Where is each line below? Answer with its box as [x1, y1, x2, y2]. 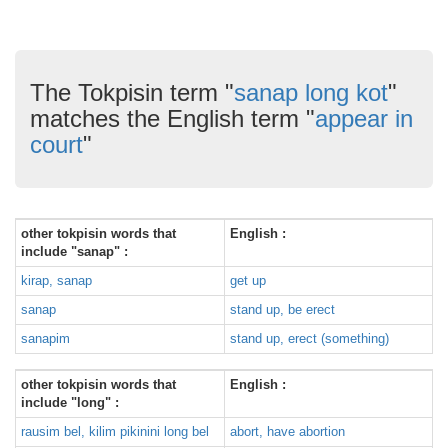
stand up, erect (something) [230, 331, 389, 346]
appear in [315, 105, 413, 132]
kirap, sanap [21, 273, 92, 288]
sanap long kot [234, 79, 388, 106]
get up [230, 273, 266, 288]
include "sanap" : [21, 244, 128, 259]
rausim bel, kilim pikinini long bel [21, 424, 209, 439]
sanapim [21, 331, 70, 346]
